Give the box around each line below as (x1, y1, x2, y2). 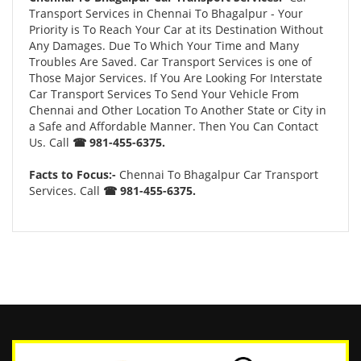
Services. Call (29, 183, 103, 198)
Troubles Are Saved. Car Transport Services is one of (29, 54, 312, 69)
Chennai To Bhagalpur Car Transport (116, 167, 318, 182)
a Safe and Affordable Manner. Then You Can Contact (29, 118, 318, 134)
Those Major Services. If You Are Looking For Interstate (29, 70, 322, 85)
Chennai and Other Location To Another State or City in (29, 102, 326, 118)
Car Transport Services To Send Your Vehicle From (29, 86, 299, 102)
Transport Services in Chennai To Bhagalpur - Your (29, 6, 303, 21)
